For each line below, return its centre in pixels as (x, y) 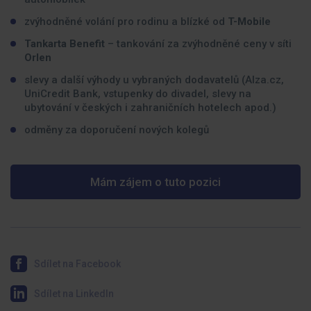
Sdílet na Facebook (77, 264)
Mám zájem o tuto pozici (155, 182)
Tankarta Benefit (66, 44)
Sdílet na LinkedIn (74, 294)
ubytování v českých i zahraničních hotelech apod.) (150, 108)
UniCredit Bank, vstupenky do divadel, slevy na (138, 94)
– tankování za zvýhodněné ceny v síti (200, 44)
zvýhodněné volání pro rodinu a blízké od (126, 22)
